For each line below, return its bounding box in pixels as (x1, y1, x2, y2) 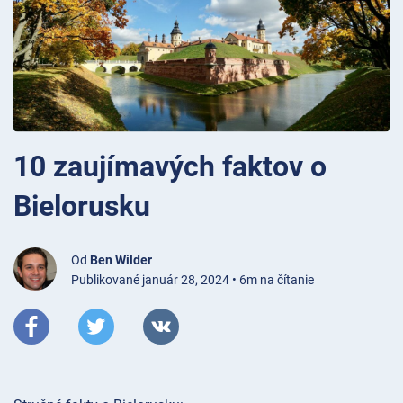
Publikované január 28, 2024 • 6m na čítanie (71, 272, 314, 287)
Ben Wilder (90, 252, 152, 267)
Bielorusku (13, 188, 150, 223)
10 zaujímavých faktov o (13, 148, 327, 184)
